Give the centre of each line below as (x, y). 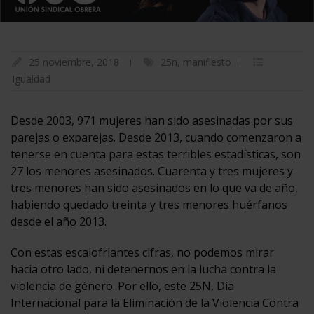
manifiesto (207, 62)
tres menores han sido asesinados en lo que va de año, (154, 187)
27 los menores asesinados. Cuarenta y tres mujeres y (152, 171)
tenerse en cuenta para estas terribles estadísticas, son (156, 154)
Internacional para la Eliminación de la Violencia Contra (155, 302)
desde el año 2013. (59, 221)
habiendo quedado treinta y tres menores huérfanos (149, 204)
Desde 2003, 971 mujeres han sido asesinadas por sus (152, 120)
